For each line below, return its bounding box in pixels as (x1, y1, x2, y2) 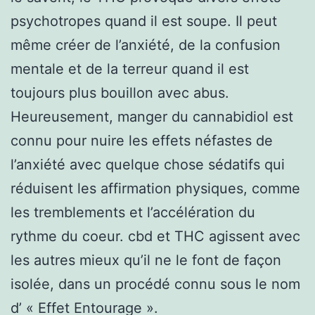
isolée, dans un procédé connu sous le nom (11, 275, 300, 292)
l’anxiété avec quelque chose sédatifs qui (11, 155, 285, 173)
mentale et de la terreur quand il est (11, 60, 249, 77)
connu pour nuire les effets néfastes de (11, 131, 273, 149)
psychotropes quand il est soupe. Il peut (11, 12, 277, 30)
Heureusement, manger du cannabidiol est (11, 108, 293, 125)
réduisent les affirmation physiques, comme (11, 179, 300, 197)
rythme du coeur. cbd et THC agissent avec (11, 227, 300, 245)
